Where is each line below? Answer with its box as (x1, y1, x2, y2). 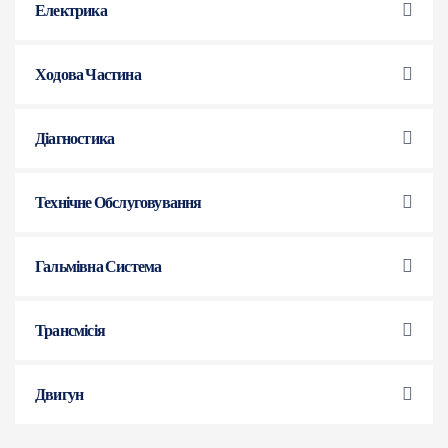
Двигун (35, 383, 84, 406)
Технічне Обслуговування (35, 191, 202, 214)
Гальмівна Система (35, 255, 162, 278)
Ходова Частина (35, 63, 141, 86)
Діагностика (35, 127, 115, 150)
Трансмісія (35, 319, 105, 342)
